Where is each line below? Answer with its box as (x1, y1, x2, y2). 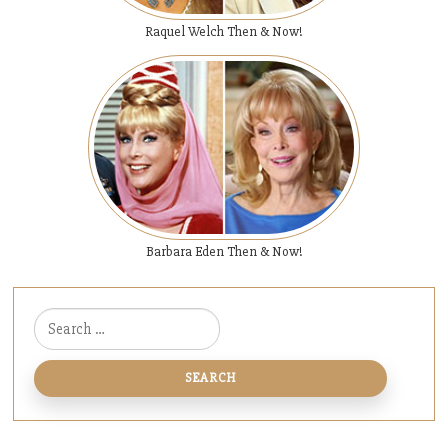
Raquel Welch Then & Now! (145, 22, 303, 40)
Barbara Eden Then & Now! (145, 243, 303, 261)
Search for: (34, 311, 99, 329)
